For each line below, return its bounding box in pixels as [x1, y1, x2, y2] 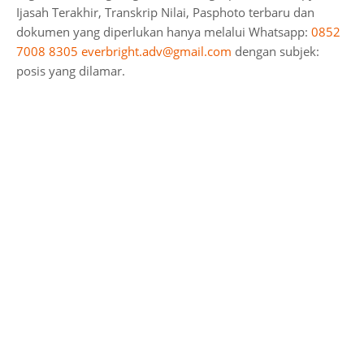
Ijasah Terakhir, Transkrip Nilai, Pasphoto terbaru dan [16, 4, 314, 20]
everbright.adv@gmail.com [81, 43, 232, 59]
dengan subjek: [232, 43, 319, 59]
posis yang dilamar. [16, 63, 125, 79]
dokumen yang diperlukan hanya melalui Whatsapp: [16, 24, 311, 40]
